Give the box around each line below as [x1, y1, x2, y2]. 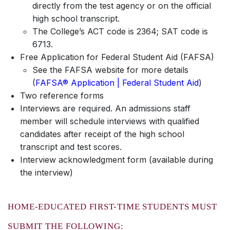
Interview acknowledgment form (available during [20, 155, 213, 165]
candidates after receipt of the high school [20, 129, 184, 139]
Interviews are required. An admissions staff [20, 103, 190, 113]
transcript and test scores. [20, 142, 122, 152]
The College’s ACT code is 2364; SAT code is [32, 26, 208, 36]
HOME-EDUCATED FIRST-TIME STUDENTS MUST [8, 202, 218, 212]
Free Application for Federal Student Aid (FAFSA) [20, 52, 214, 62]
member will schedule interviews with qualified [20, 116, 199, 126]
